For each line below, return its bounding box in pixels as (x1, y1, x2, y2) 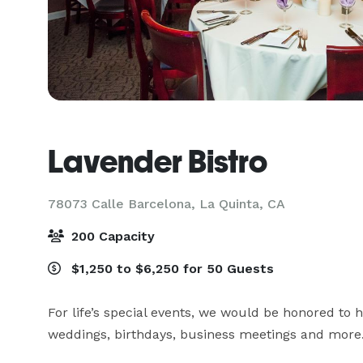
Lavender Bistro (48, 143, 267, 180)
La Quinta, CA (199, 196, 285, 211)
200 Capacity (67, 228, 155, 244)
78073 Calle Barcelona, (48, 196, 199, 211)
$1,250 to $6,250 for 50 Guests (67, 261, 274, 276)
